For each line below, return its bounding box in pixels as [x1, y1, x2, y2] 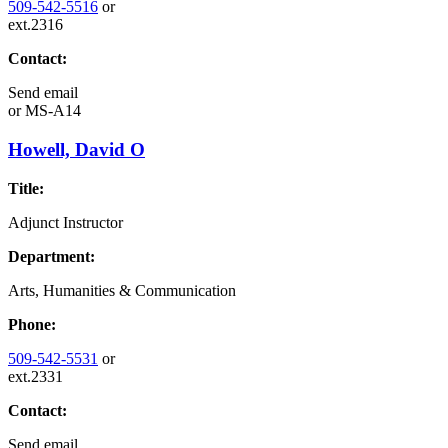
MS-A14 [21, 102, 81, 120]
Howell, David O [8, 138, 145, 160]
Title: [8, 179, 44, 197]
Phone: [8, 315, 56, 333]
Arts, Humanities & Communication [8, 281, 236, 299]
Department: [8, 247, 95, 265]
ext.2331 [8, 367, 63, 385]
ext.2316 [8, 16, 63, 34]
